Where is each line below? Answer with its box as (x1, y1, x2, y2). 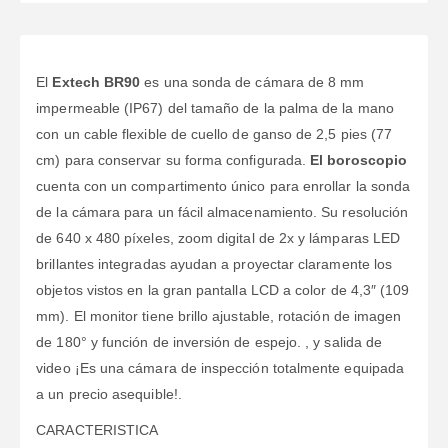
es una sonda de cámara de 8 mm (140, 74, 365, 91)
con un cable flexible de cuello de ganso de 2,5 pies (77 (36, 126, 393, 143)
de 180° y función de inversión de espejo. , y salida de (36, 334, 383, 351)
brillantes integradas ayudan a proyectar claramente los (36, 256, 393, 273)
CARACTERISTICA (36, 422, 159, 439)
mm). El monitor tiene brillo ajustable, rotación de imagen (36, 308, 402, 325)
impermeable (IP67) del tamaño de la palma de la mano (36, 100, 394, 117)
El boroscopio (310, 152, 408, 169)
